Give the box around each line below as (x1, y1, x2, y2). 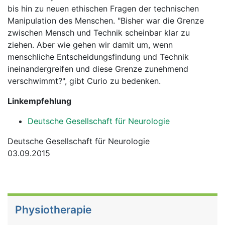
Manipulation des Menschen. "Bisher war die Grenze (8, 16, 204, 26)
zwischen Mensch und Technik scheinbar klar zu (8, 28, 190, 38)
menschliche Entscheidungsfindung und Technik (8, 52, 189, 62)
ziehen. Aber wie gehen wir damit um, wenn (8, 40, 173, 50)
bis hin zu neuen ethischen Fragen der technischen (8, 4, 199, 14)
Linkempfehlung (8, 96, 71, 106)
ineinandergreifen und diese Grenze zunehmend (8, 64, 188, 74)
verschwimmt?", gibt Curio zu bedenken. (8, 76, 161, 86)
